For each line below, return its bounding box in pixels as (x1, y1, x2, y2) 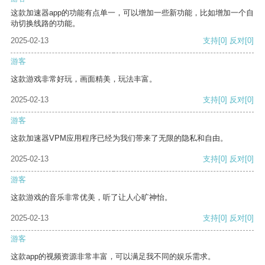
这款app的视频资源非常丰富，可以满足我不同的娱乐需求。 (11, 252, 215, 261)
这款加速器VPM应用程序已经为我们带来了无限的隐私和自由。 (11, 134, 228, 143)
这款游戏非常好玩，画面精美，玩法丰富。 (11, 75, 157, 84)
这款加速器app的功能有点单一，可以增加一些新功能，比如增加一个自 (11, 8, 254, 18)
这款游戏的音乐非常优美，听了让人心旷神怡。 (11, 193, 172, 202)
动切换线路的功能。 (11, 19, 80, 28)
